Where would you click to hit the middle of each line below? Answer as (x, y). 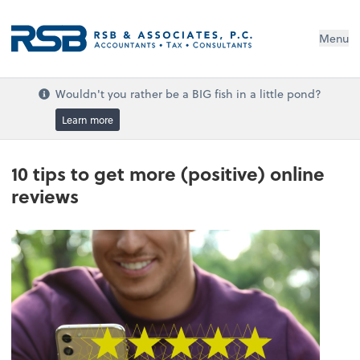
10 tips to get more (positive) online (168, 173)
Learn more (88, 120)
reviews (45, 196)
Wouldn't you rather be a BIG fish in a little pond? (189, 94)
